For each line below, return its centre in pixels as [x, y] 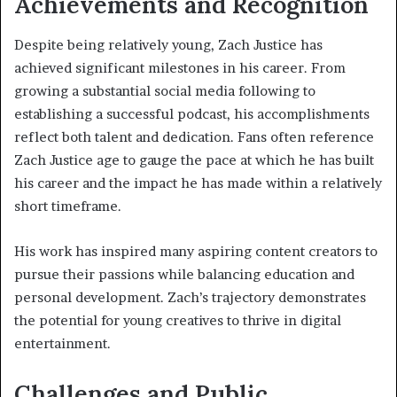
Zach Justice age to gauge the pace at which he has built [194, 160]
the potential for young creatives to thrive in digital [178, 320]
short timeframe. [68, 206]
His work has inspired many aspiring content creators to [196, 251]
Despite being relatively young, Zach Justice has [168, 44]
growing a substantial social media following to [165, 90]
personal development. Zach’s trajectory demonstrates [190, 297]
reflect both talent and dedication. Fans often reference [194, 136]
